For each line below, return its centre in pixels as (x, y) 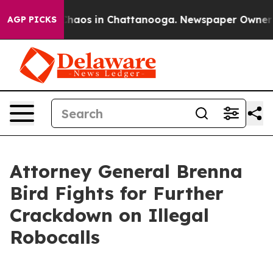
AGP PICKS (32, 19)
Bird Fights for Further (117, 193)
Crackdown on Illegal (109, 215)
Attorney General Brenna (126, 171)
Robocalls (55, 237)
